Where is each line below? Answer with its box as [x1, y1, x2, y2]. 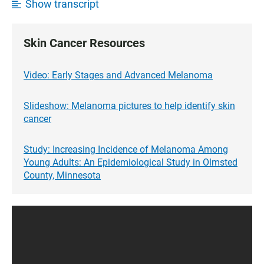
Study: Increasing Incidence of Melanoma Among [24, 143, 228, 155]
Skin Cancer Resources [24, 35, 145, 50]
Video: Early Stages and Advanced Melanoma [24, 69, 213, 81]
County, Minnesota [24, 169, 101, 181]
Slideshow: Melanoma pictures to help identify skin [24, 100, 235, 111]
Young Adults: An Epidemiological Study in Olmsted [24, 156, 237, 168]
